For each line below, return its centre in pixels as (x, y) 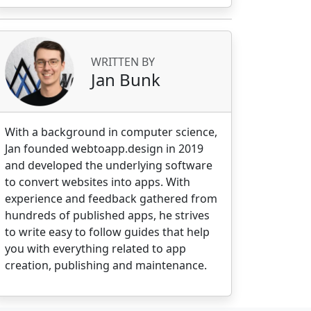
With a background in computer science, (111, 132)
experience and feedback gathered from (111, 199)
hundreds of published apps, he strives (107, 216)
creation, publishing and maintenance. (106, 266)
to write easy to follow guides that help (107, 232)
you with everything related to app (95, 249)
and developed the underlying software (109, 166)
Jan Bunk (126, 79)
